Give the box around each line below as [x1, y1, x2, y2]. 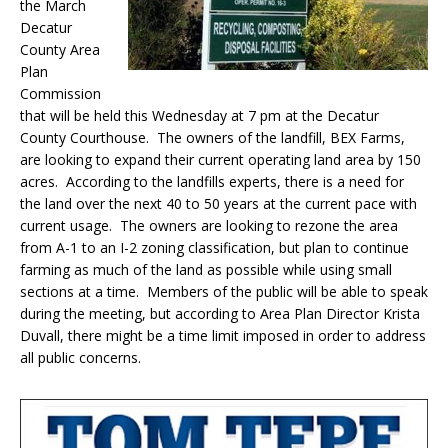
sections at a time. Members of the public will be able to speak [20, 282, 428, 302]
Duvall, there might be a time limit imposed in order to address [20, 326, 426, 346]
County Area [20, 40, 100, 60]
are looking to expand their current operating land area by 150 [20, 150, 421, 170]
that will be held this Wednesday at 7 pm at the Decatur [20, 106, 379, 126]
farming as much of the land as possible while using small [20, 260, 392, 280]
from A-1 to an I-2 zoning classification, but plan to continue [20, 238, 409, 258]
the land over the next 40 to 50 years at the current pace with [20, 194, 417, 214]
